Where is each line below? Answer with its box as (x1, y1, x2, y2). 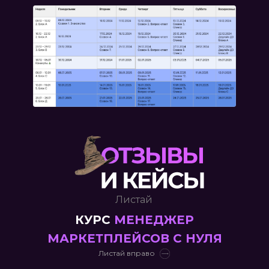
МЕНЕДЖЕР (114, 213, 194, 227)
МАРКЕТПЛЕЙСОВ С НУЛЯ (47, 231, 222, 246)
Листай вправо (98, 249, 155, 258)
